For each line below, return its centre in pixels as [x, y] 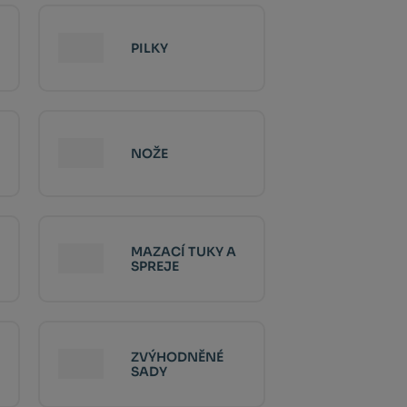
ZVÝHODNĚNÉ [177, 357]
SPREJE [154, 266]
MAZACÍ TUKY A [183, 251]
